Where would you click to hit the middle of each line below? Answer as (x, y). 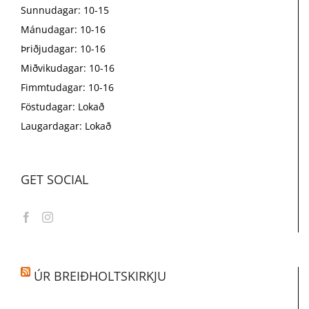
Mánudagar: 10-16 (63, 30)
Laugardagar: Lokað (66, 126)
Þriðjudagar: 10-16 (63, 49)
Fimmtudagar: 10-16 (67, 88)
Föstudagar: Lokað (62, 107)
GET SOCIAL (54, 180)
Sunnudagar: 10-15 (65, 10)
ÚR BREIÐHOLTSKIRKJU (100, 276)
